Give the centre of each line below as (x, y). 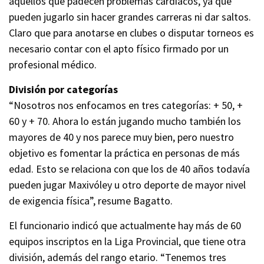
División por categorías (63, 89)
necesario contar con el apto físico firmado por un (119, 48)
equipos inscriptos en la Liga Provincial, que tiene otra (127, 241)
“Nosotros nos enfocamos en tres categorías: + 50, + (126, 105)
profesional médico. (53, 64)
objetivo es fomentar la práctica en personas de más (124, 153)
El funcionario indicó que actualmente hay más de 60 (125, 225)
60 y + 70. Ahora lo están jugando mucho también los (125, 121)
